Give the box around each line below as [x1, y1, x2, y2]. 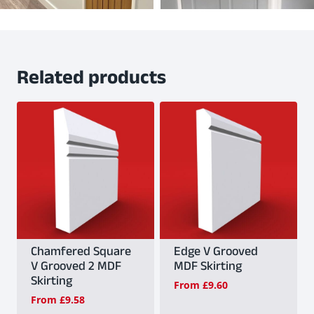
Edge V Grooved [174, 243, 258, 264]
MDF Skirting [174, 257, 242, 279]
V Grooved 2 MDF [31, 257, 121, 279]
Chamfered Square [31, 243, 131, 264]
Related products [17, 64, 166, 97]
